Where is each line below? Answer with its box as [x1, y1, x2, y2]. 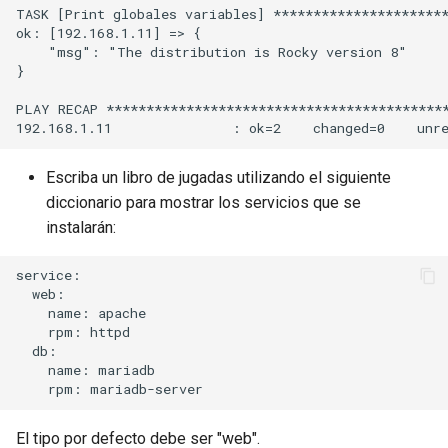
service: [16, 266, 81, 285]
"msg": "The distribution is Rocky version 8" [16, 43, 407, 62]
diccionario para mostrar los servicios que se [46, 192, 361, 212]
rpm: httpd [16, 323, 130, 342]
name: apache [16, 304, 146, 323]
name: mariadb [16, 361, 155, 380]
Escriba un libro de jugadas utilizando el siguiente [46, 167, 391, 187]
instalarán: [46, 217, 116, 237]
